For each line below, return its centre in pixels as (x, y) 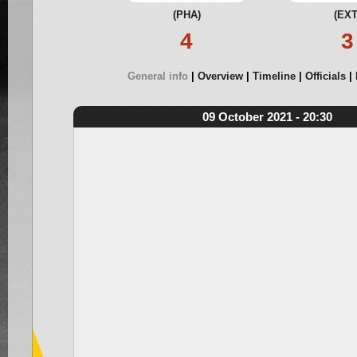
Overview (220, 76)
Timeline (274, 76)
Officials (325, 76)
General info (157, 76)
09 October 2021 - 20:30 (267, 117)
